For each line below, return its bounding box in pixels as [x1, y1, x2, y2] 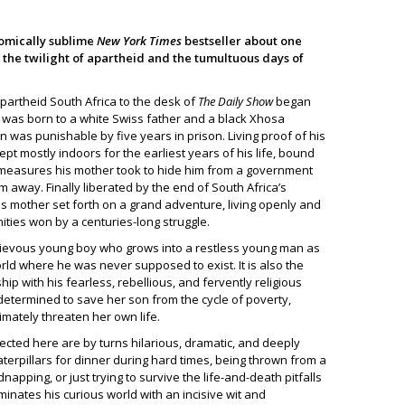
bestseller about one [182, 33, 302, 49]
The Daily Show [198, 93, 276, 109]
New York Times [94, 33, 182, 49]
